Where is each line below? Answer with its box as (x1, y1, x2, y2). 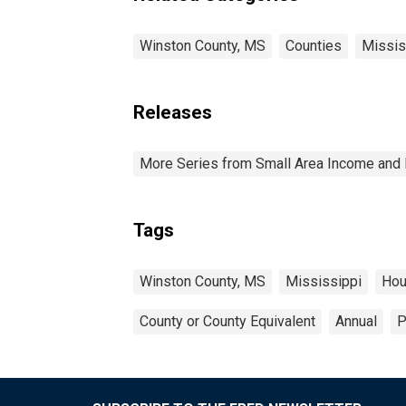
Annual (335, 312, 377, 330)
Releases (133, 101, 212, 123)
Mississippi (285, 272, 362, 290)
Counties (285, 36, 342, 54)
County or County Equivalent (140, 312, 315, 330)
